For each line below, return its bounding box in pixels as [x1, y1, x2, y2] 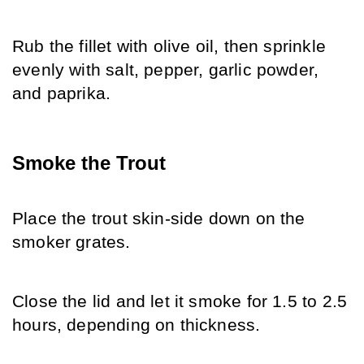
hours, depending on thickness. [12, 315, 261, 336]
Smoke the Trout [12, 151, 166, 174]
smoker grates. [12, 232, 131, 253]
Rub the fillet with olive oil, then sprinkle [12, 36, 326, 56]
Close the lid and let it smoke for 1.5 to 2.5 [12, 292, 348, 312]
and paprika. [12, 83, 111, 103]
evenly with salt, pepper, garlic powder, [12, 59, 319, 80]
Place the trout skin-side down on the [12, 209, 305, 229]
